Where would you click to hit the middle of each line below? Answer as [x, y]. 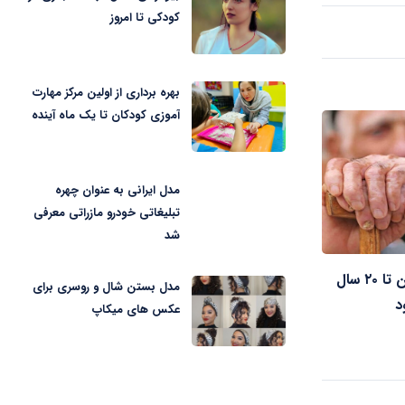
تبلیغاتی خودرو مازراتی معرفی [107, 212]
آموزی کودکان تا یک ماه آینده [106, 116]
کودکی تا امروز [146, 18]
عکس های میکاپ [137, 310]
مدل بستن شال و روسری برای [107, 287]
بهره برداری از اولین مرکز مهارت [107, 93]
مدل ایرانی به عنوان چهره [118, 190]
